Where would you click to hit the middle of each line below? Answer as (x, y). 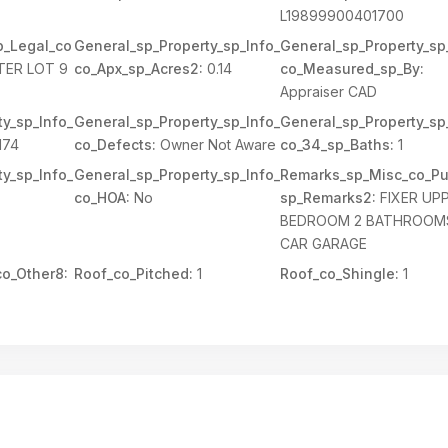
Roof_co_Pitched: (133, 273)
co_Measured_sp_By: (352, 68)
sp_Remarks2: (328, 197)
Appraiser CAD (329, 91)
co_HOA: (101, 197)
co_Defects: (114, 144)
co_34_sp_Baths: (337, 144)
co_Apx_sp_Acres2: (138, 68)
